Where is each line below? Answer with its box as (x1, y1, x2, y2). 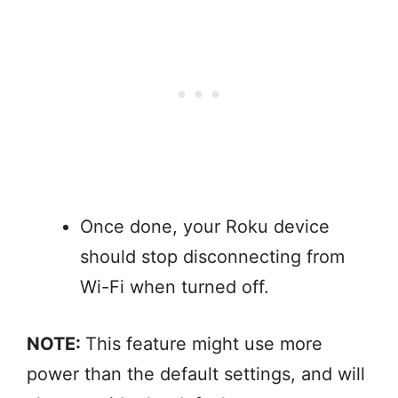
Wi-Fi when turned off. (80, 276, 275, 298)
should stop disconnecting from (80, 246, 345, 268)
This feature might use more (85, 333, 322, 355)
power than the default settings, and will (27, 363, 365, 386)
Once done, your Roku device (80, 216, 330, 238)
